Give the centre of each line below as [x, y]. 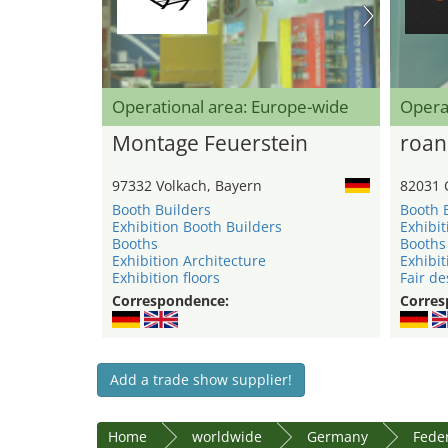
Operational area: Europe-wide [230, 107]
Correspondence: [170, 301]
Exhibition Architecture [189, 261]
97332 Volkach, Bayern [187, 186]
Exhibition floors [166, 278]
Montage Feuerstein [210, 143]
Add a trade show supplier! [201, 380]
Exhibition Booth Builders [197, 227]
